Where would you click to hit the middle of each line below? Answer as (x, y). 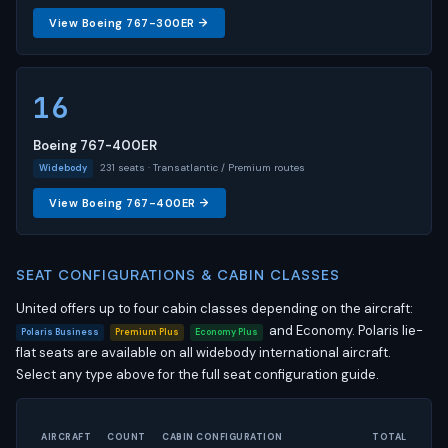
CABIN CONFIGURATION (222, 437)
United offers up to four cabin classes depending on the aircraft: (214, 308)
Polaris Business (60, 332)
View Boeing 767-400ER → (129, 203)
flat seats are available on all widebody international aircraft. (203, 352)
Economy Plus (226, 332)
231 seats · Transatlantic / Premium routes (201, 167)
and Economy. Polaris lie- (344, 330)
